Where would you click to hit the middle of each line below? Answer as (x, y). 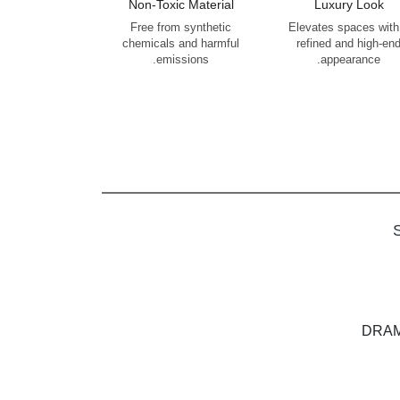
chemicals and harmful (181, 43)
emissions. (183, 59)
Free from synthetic (181, 27)
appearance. (351, 59)
